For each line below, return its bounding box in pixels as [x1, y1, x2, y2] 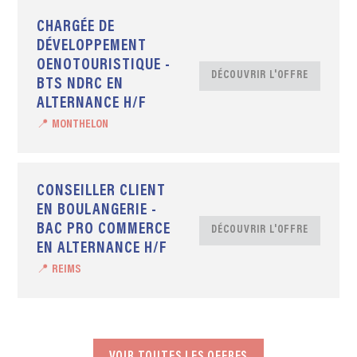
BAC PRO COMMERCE [37, 222, 171, 238]
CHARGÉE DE [37, 19, 116, 36]
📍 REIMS [37, 264, 82, 277]
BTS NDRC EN [37, 76, 124, 93]
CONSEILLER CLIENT [37, 183, 167, 200]
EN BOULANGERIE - [37, 202, 158, 219]
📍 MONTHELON [37, 119, 109, 131]
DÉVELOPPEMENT [37, 38, 147, 55]
